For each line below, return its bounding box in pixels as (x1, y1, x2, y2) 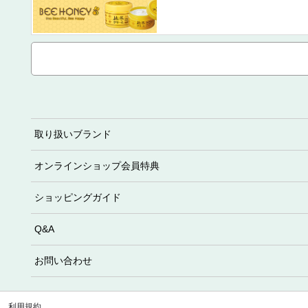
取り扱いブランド (34, 128, 111, 140)
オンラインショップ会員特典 (34, 159, 159, 171)
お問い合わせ (34, 254, 92, 266)
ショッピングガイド (34, 191, 121, 203)
